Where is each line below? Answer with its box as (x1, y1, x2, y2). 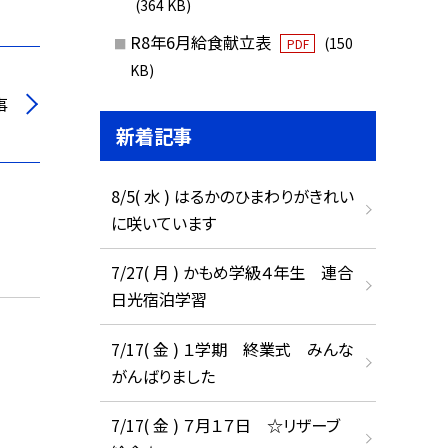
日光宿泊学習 (110, 287, 207, 312)
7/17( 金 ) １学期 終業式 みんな (110, 336, 354, 361)
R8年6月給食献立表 (129, 30, 275, 55)
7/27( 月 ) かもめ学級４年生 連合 (110, 260, 353, 285)
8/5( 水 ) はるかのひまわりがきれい (110, 183, 354, 208)
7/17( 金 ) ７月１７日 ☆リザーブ (110, 413, 340, 438)
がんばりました (110, 363, 215, 388)
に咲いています (110, 210, 216, 235)
